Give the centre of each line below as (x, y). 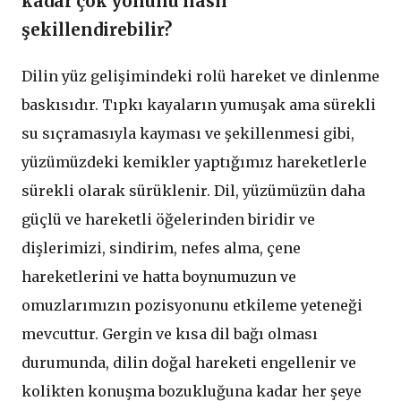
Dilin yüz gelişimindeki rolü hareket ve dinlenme (200, 76)
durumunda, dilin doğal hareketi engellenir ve (189, 362)
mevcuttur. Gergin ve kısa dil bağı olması (170, 333)
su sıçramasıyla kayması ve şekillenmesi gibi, (188, 133)
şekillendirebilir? (98, 30)
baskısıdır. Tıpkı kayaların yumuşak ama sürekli (199, 104)
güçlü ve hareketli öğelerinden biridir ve (168, 219)
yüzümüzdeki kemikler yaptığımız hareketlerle (194, 162)
